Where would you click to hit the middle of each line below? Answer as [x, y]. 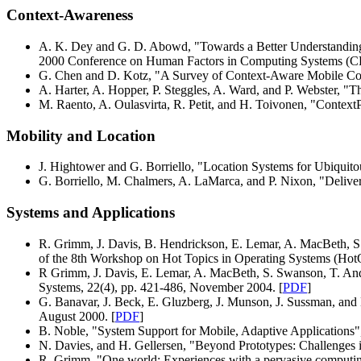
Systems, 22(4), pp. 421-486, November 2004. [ [161, 287]
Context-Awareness [70, 15]
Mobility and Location [81, 135]
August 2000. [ [77, 316]
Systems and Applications [91, 213]
